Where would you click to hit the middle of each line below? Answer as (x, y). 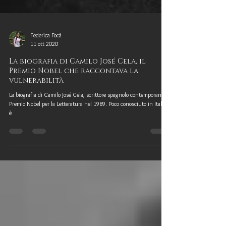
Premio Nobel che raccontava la (74, 89)
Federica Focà (46, 53)
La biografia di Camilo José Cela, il (77, 79)
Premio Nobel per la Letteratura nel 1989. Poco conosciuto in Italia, (88, 122)
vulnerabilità (36, 99)
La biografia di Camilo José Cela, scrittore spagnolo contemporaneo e (90, 113)
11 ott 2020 (44, 62)
